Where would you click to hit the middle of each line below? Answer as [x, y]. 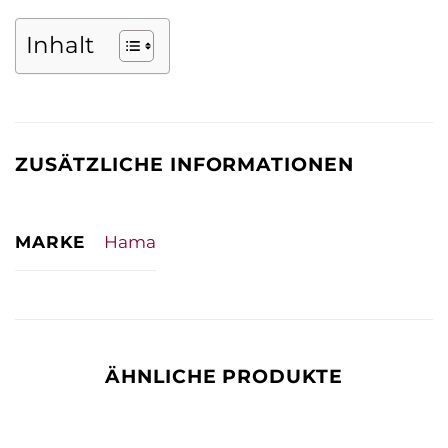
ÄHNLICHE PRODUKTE [224, 376]
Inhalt [60, 45]
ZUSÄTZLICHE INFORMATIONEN [185, 164]
